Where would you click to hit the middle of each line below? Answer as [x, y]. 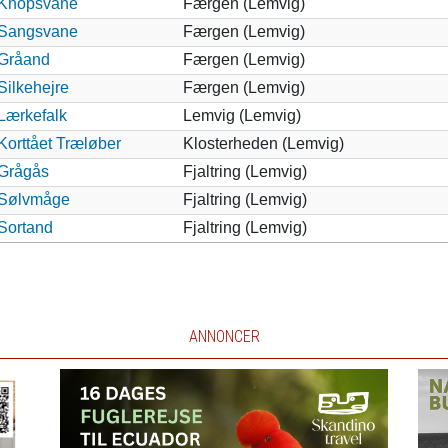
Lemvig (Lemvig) [241, 115]
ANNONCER [224, 336]
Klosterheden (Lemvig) [263, 143]
